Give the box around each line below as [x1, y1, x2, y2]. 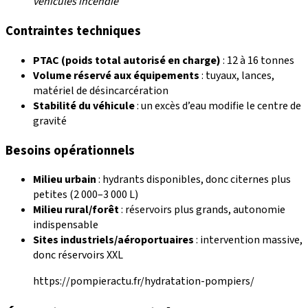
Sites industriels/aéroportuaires [33, 232, 194, 248]
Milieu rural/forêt [33, 202, 119, 218]
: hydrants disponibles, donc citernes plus [96, 172, 291, 188]
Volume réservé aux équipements [33, 67, 199, 83]
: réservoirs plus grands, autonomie [119, 202, 285, 218]
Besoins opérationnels [5, 141, 135, 159]
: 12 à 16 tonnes [221, 52, 294, 68]
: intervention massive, [194, 232, 302, 248]
